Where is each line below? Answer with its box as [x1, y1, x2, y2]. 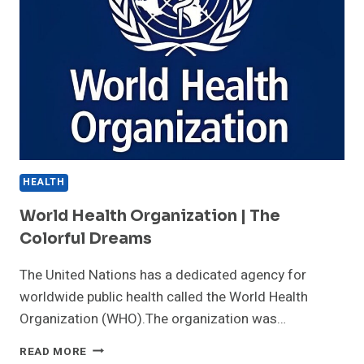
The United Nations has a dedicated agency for [19, 264, 306, 285]
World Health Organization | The [19, 206, 280, 226]
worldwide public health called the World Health [19, 286, 308, 307]
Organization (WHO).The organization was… [19, 308, 286, 329]
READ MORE [19, 343, 88, 360]
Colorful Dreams [19, 228, 152, 249]
